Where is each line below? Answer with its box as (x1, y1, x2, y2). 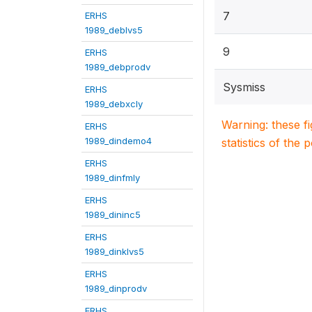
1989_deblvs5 (85, 24, 143, 36)
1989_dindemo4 (85, 134, 152, 146)
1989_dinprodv (85, 282, 147, 294)
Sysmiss (223, 79, 265, 94)
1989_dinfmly (85, 171, 140, 183)
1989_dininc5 (85, 208, 141, 220)
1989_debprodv (85, 61, 150, 72)
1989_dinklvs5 (85, 245, 144, 257)
